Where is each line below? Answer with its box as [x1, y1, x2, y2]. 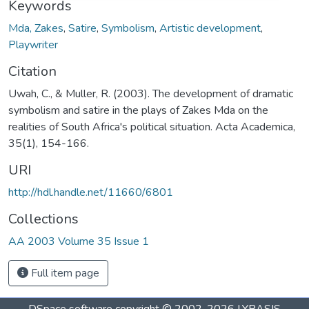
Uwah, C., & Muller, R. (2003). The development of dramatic [8, 86, 293, 101]
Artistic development [159, 20, 261, 36]
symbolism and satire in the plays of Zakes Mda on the [8, 102, 268, 118]
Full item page [28, 265, 99, 281]
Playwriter [8, 37, 58, 52]
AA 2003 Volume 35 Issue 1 [8, 233, 149, 249]
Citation [8, 61, 57, 81]
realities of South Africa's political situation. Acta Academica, [8, 119, 295, 134]
